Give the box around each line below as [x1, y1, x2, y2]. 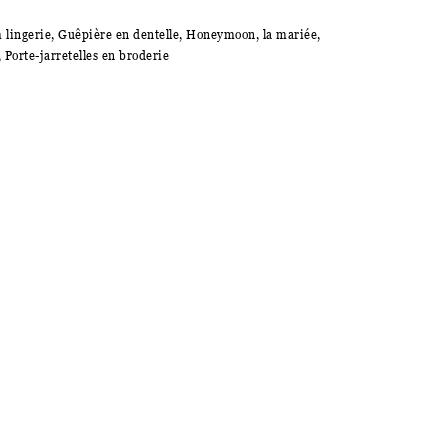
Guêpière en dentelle [58, 27, 179, 43]
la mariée [262, 27, 317, 43]
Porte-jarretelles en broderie [4, 48, 169, 64]
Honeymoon [186, 27, 256, 43]
